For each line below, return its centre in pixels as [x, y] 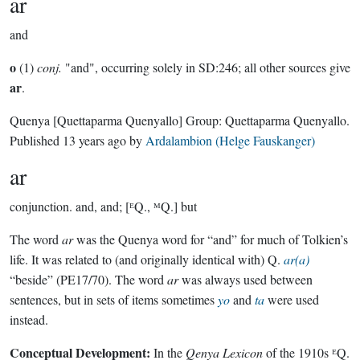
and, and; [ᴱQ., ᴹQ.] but [136, 206]
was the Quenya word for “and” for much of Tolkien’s [211, 239]
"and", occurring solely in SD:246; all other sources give [206, 67]
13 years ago [94, 140]
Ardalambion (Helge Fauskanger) [230, 140]
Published [36, 140]
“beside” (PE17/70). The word [88, 279]
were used [292, 299]
